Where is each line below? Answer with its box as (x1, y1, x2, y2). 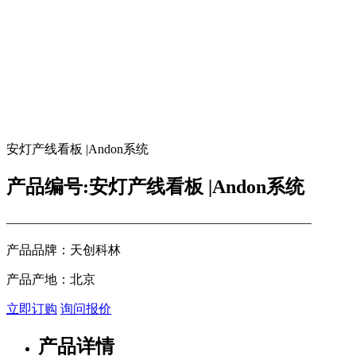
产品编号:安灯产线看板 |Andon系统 (6, 176, 304, 198)
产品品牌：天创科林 (6, 243, 121, 257)
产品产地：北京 (6, 273, 95, 287)
